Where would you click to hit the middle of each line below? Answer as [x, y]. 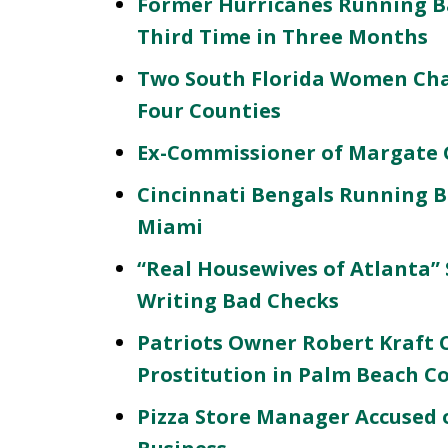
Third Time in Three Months [282, 36]
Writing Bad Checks [238, 300]
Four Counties [209, 110]
